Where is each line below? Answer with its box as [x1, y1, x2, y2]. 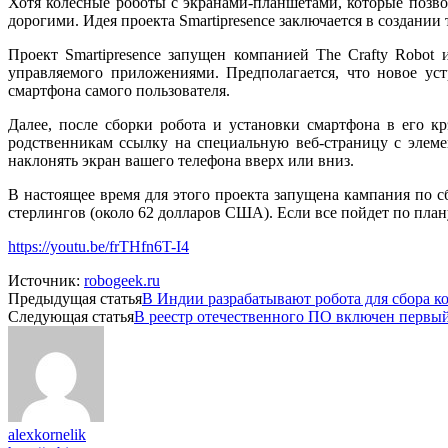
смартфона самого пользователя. [8, 81, 230, 99]
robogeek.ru [84, 271, 160, 289]
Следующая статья [8, 307, 134, 325]
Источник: [8, 271, 84, 289]
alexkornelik [8, 425, 86, 443]
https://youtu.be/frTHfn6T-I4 [8, 237, 189, 255]
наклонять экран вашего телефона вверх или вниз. [8, 151, 354, 169]
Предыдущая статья [8, 289, 142, 307]
